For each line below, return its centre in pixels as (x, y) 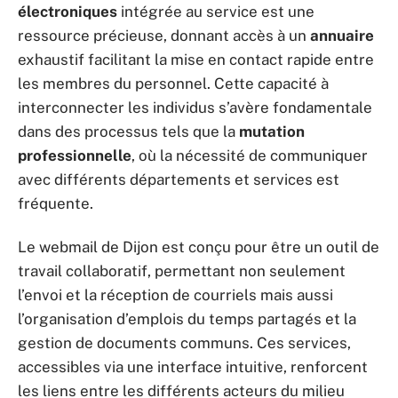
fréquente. (56, 203)
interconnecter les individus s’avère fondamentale (195, 107)
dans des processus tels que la (128, 131)
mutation (272, 131)
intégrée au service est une (216, 11)
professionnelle (75, 155)
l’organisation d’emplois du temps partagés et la (187, 319)
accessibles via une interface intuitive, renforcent (193, 367)
